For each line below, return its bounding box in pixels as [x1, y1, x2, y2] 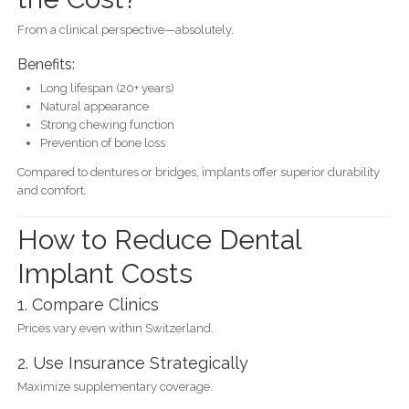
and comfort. [16, 183, 87, 197]
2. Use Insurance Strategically [16, 353, 248, 373]
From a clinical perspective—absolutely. [16, 22, 234, 37]
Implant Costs [16, 257, 193, 290]
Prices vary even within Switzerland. [16, 321, 214, 336]
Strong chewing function [39, 117, 174, 131]
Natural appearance [39, 99, 149, 113]
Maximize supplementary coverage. [16, 380, 213, 394]
